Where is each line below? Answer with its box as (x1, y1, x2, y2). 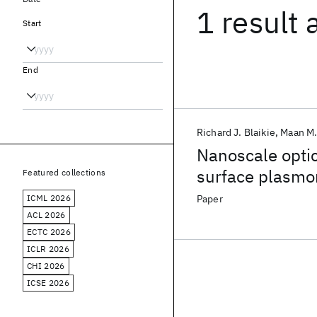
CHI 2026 (27, 260, 65, 271)
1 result (197, 3, 299, 42)
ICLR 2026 (27, 243, 69, 254)
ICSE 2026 (27, 277, 69, 288)
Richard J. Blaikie (197, 126, 275, 139)
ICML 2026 (27, 192, 71, 203)
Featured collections (23, 167, 106, 178)
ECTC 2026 (27, 226, 71, 237)
